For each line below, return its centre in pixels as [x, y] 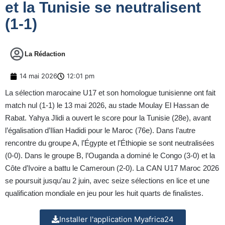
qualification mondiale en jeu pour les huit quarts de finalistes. [104, 193]
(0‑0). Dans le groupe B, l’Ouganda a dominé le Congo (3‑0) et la [110, 156]
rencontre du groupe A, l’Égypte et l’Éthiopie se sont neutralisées [110, 143]
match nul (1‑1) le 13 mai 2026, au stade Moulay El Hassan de [107, 105]
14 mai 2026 [38, 76]
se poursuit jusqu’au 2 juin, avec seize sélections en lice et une [107, 181]
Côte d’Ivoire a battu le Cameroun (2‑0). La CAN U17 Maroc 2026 [112, 168]
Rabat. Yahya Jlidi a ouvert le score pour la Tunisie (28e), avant [108, 118]
